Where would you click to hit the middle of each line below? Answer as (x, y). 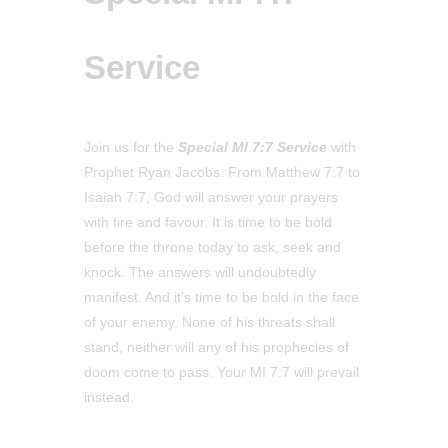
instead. (109, 397)
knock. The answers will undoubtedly (200, 272)
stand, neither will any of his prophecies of (216, 347)
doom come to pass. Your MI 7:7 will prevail (221, 372)
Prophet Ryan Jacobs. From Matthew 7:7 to (222, 172)
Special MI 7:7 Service (252, 147)
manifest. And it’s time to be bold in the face (221, 297)
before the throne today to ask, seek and (212, 247)
